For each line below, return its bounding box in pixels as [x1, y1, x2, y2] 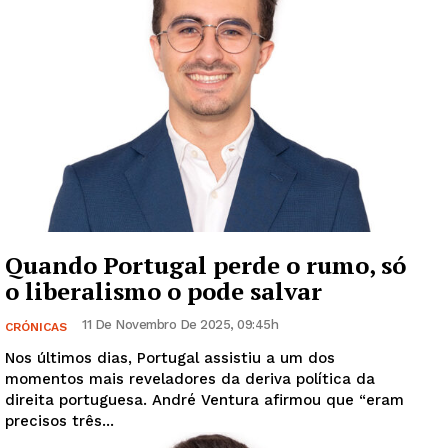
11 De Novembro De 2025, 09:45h [82, 317, 278, 333]
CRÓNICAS [5, 320, 67, 335]
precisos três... [5, 412, 114, 431]
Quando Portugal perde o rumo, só [5, 249, 406, 282]
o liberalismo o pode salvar [5, 275, 322, 308]
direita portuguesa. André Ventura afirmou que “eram [5, 391, 404, 410]
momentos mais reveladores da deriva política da [5, 370, 375, 389]
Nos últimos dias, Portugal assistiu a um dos [5, 349, 335, 368]
